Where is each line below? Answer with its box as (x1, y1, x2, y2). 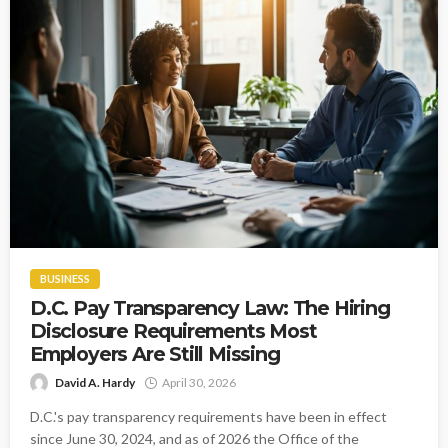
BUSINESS (40, 272, 90, 286)
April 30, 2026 (162, 375, 236, 391)
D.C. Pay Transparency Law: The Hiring (30, 296, 390, 321)
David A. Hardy (55, 375, 135, 391)
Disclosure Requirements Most (30, 319, 317, 344)
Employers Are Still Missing (30, 342, 280, 367)
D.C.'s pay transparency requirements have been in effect (30, 408, 387, 426)
